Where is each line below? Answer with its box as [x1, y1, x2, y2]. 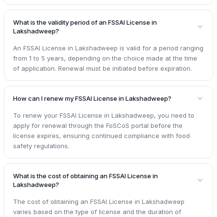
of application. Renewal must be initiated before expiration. [13, 64, 192, 73]
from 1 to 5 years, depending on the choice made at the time [13, 54, 197, 62]
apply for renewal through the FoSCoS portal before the [13, 122, 183, 130]
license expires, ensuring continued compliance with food [13, 132, 190, 140]
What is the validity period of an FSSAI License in [13, 18, 157, 27]
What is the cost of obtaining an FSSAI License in [13, 172, 158, 180]
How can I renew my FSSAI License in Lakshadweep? [13, 94, 171, 103]
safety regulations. [13, 142, 69, 150]
